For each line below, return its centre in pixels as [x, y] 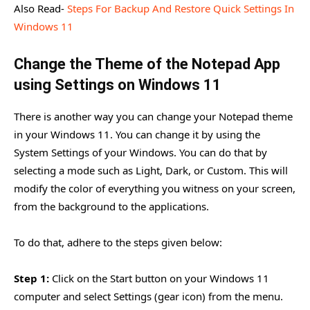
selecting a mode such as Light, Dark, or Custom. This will [151, 170]
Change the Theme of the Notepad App [147, 64]
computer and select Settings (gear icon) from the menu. [148, 296]
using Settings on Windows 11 [118, 84]
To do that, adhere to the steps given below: [118, 242]
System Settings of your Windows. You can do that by [140, 152]
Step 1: [31, 278]
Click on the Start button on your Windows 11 [159, 278]
